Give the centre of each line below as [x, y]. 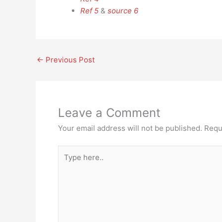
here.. [68, 163]
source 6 [123, 11]
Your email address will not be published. [130, 128]
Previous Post [69, 60]
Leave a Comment [109, 113]
